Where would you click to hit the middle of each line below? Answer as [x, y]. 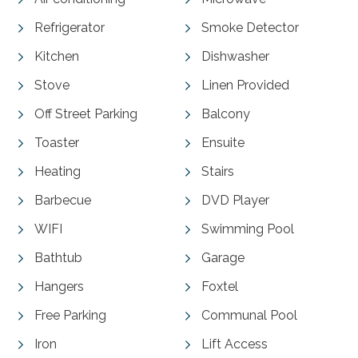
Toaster [56, 142]
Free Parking [70, 315]
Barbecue [62, 200]
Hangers [59, 286]
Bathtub [58, 257]
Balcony [226, 113]
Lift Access [235, 344]
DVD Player [235, 200]
